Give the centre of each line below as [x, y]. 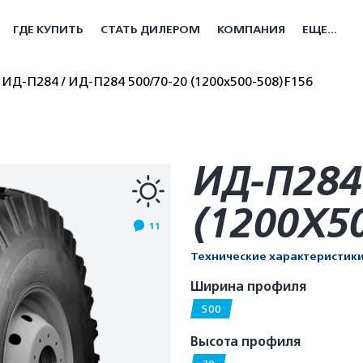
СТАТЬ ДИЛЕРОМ [150, 30]
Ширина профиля [249, 287]
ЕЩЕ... [320, 30]
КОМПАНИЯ [251, 30]
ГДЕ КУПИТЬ [48, 30]
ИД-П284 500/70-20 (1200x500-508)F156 [190, 82]
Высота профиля [246, 342]
